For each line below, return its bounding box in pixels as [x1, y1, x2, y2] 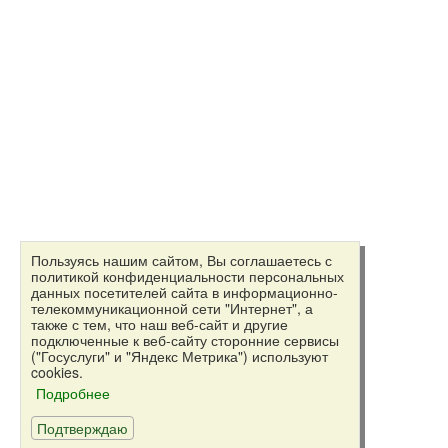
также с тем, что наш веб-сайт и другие [31, 314, 288, 334]
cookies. [31, 362, 83, 382]
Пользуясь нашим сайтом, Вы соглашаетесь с [31, 250, 332, 270]
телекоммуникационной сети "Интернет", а [31, 298, 313, 318]
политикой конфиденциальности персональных [31, 266, 344, 286]
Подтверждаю [37, 418, 128, 438]
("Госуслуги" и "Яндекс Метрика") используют [31, 346, 328, 366]
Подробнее [36, 383, 110, 403]
